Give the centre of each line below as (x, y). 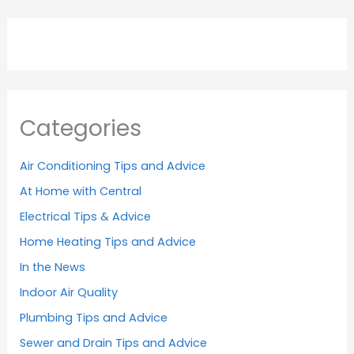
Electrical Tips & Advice (86, 216)
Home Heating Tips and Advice (108, 241)
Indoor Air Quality (69, 292)
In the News (53, 267)
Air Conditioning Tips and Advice (113, 166)
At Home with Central (81, 191)
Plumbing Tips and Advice (94, 317)
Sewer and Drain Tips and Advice (114, 343)
